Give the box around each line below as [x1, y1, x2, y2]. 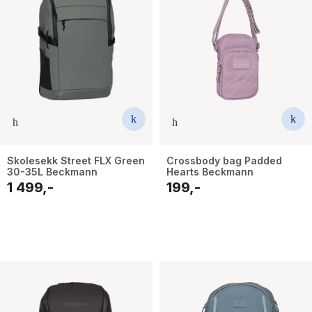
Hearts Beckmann [166, 165, 253, 178]
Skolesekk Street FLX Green [7, 154, 145, 166]
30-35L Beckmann [7, 165, 97, 178]
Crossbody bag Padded [166, 154, 282, 166]
